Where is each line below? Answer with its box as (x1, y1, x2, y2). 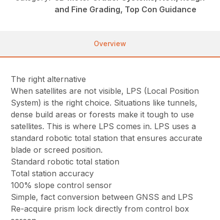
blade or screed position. (11, 145, 103, 155)
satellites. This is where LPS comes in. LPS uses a (11, 121, 196, 132)
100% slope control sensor (11, 180, 112, 191)
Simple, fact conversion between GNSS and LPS (11, 192, 193, 202)
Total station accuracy (11, 168, 94, 179)
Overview (94, 39, 126, 48)
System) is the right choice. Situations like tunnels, (11, 98, 198, 108)
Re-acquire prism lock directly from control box (11, 204, 190, 214)
